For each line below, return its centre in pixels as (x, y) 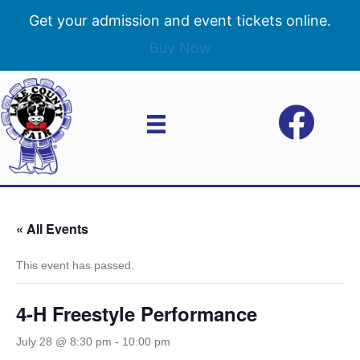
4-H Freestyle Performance (137, 313)
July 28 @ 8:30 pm (64, 341)
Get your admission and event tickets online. (180, 20)
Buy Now (180, 47)
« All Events (52, 228)
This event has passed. (75, 265)
